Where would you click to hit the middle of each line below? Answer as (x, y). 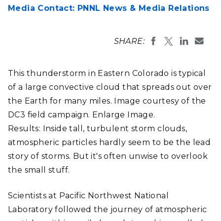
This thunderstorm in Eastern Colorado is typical (107, 73)
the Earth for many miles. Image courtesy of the (107, 101)
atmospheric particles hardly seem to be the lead (110, 142)
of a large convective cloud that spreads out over (110, 87)
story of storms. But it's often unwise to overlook (108, 156)
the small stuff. (39, 170)
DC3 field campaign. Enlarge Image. (82, 115)
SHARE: (129, 41)
